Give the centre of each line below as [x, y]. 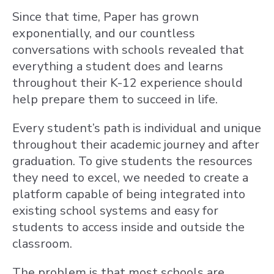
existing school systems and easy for [115, 211]
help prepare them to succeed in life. [115, 99]
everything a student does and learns [118, 66]
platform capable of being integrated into [129, 194]
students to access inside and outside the [128, 227]
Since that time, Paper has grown [106, 17]
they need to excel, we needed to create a [130, 178]
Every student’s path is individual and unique [137, 128]
